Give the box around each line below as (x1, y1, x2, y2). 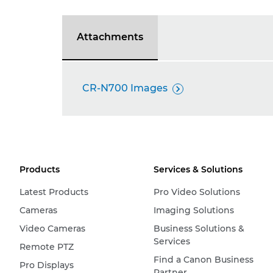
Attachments (77, 31, 143, 43)
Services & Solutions (153, 164, 243, 175)
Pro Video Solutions (153, 186, 240, 197)
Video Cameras (19, 223, 85, 234)
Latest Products (19, 186, 88, 197)
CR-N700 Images (82, 82, 168, 94)
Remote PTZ (19, 241, 74, 252)
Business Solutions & (153, 223, 244, 234)
